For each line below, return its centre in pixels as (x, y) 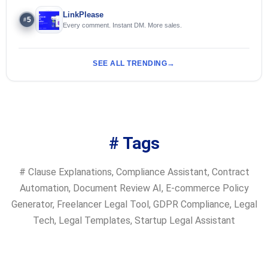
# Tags (134, 143)
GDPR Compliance (191, 204)
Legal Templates (95, 220)
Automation (44, 188)
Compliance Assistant (162, 172)
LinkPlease (83, 14)
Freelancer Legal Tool (103, 204)
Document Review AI (117, 188)
